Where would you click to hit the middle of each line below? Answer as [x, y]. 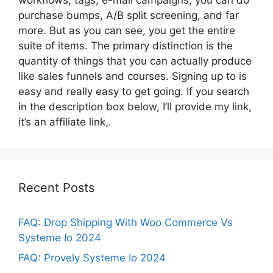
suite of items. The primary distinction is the [126, 45]
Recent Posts [56, 187]
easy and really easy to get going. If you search [134, 91]
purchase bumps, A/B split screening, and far [129, 15]
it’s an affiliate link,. [65, 122]
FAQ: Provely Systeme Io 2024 [92, 258]
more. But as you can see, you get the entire [127, 30]
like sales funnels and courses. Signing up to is [133, 76]
